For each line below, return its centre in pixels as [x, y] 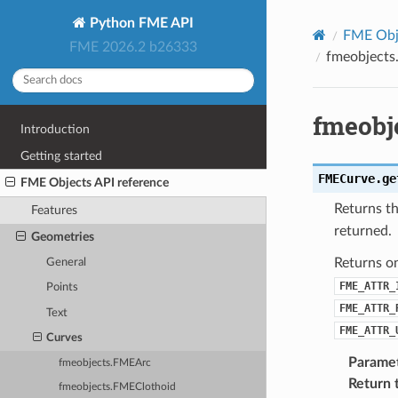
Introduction [56, 130]
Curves [65, 338]
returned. [362, 231]
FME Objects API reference [95, 183]
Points [63, 288]
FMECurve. [350, 178]
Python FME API [140, 23]
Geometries [62, 236]
